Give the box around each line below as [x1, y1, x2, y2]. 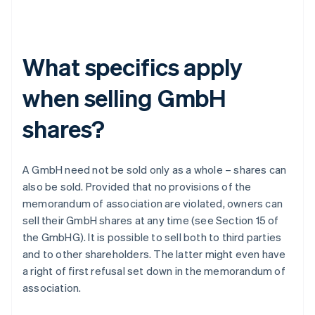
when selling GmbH [22, 82, 227, 113]
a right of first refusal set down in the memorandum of [22, 264, 285, 278]
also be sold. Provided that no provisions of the [22, 179, 252, 194]
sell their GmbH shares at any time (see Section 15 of [22, 213, 279, 228]
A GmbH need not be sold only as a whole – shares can [22, 162, 287, 177]
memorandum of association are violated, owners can [22, 196, 283, 211]
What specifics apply [22, 51, 243, 82]
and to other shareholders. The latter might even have [22, 247, 286, 262]
